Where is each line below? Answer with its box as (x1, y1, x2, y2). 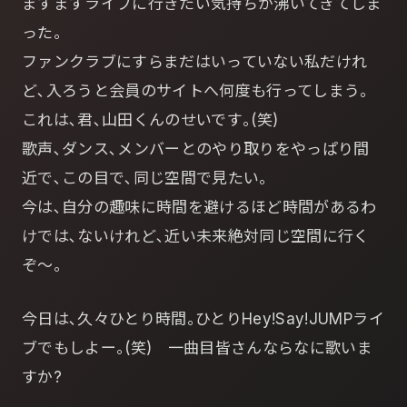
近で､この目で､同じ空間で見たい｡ (22, 169, 268, 188)
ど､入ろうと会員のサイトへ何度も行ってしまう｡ (22, 82, 369, 101)
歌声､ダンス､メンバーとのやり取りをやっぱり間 (22, 140, 370, 159)
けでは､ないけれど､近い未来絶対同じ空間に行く (22, 227, 370, 246)
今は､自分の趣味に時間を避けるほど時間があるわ (22, 198, 377, 217)
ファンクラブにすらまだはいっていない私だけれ (22, 53, 368, 72)
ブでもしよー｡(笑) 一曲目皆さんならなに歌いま (22, 339, 373, 358)
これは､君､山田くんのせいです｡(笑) (22, 111, 279, 130)
